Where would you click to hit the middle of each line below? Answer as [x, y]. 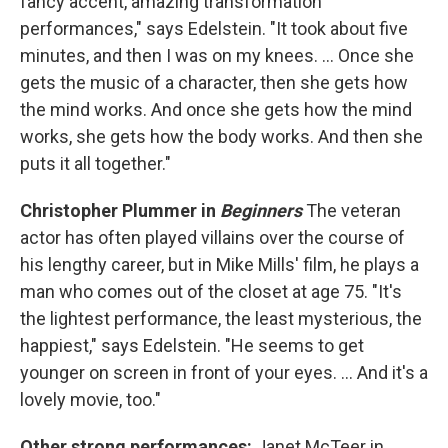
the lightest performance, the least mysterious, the [221, 319]
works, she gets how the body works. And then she [221, 137]
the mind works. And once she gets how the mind [216, 110]
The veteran [353, 211]
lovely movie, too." [90, 400]
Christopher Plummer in [120, 211]
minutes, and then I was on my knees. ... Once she [217, 56]
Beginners [261, 211]
